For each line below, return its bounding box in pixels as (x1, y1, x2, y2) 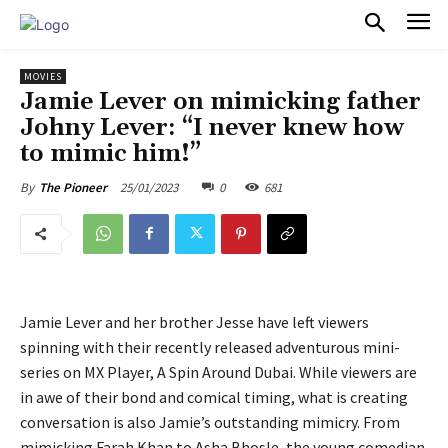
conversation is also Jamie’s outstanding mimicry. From (20, 411, 400, 432)
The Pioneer (39, 178, 107, 196)
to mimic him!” (20, 138, 201, 169)
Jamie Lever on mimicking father (20, 86, 421, 117)
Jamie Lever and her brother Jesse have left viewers (20, 311, 369, 332)
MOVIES (24, 69, 62, 83)
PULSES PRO (69, 11, 216, 37)
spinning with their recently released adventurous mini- (20, 336, 400, 357)
